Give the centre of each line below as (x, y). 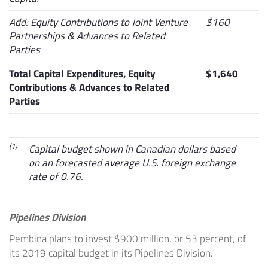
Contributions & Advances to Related (89, 88)
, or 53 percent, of (208, 239)
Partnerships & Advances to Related (87, 36)
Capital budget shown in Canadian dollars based (132, 149)
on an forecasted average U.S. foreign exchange (132, 163)
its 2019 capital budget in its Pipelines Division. (111, 253)
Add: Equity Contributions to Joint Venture (98, 22)
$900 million (142, 239)
